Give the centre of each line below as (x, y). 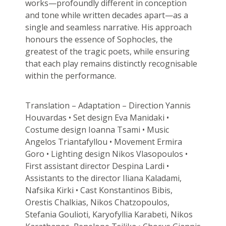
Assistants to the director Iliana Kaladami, (103, 178)
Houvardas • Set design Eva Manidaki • (97, 118)
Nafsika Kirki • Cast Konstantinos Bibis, (99, 190)
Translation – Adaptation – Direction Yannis (108, 106)
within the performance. (70, 76)
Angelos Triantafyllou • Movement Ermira (103, 142)
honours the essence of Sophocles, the (99, 40)
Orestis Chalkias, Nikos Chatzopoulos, (97, 203)
